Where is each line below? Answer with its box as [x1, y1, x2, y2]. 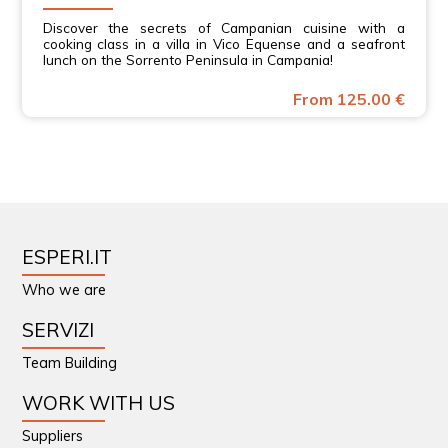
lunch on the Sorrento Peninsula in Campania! [42, 51, 333, 69]
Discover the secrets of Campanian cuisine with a [42, 19, 405, 37]
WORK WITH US [22, 390, 176, 415]
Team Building [22, 353, 118, 372]
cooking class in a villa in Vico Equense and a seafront [42, 35, 405, 53]
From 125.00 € [293, 89, 406, 110]
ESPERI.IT [22, 244, 113, 269]
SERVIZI [22, 317, 95, 342]
